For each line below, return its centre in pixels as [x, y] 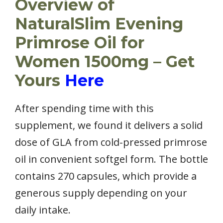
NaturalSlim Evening [99, 23]
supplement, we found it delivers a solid [109, 125]
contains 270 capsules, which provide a [106, 176]
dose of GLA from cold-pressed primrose [111, 142]
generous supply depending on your [101, 193]
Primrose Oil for [80, 42]
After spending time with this [84, 108]
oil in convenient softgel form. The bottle [111, 159]
